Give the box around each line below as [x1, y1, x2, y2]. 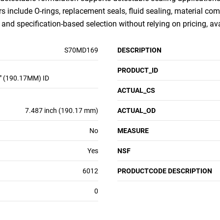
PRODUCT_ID [117, 66, 158, 74]
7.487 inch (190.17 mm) [25, 107, 98, 114]
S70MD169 [64, 46, 98, 54]
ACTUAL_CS [117, 86, 155, 94]
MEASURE [117, 127, 149, 135]
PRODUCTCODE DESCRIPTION [117, 167, 212, 175]
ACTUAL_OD [117, 107, 156, 114]
